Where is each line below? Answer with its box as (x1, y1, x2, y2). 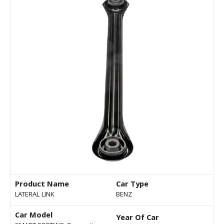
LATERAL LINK (15, 189, 54, 201)
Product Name (15, 178, 69, 192)
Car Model (15, 209, 52, 223)
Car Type (116, 178, 148, 192)
